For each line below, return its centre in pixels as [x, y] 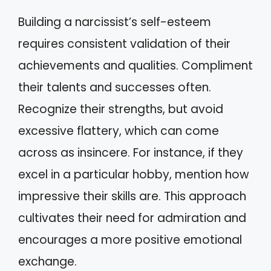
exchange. [47, 261]
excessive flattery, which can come [119, 131]
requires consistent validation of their [124, 44]
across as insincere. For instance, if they [131, 152]
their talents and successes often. [115, 87]
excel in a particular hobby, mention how [134, 174]
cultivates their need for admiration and [132, 218]
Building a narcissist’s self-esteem [115, 22]
